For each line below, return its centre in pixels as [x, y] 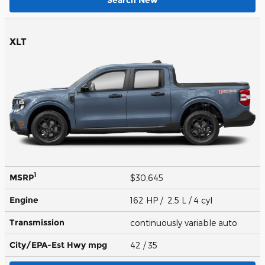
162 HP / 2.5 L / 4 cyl [172, 200]
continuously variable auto [185, 222]
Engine [24, 200]
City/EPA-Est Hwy [49, 245]
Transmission [37, 222]
